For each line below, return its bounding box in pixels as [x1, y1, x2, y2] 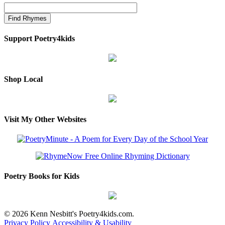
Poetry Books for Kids [4, 171, 79, 180]
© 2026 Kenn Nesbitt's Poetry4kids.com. [4, 209, 134, 218]
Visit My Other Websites [4, 115, 86, 124]
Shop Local [4, 74, 43, 83]
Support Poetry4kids [4, 34, 75, 43]
